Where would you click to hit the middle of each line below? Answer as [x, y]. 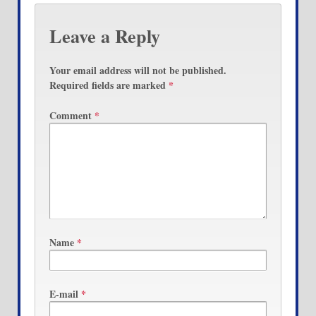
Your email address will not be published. [138, 70]
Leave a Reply [105, 36]
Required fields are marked [109, 85]
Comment [72, 116]
